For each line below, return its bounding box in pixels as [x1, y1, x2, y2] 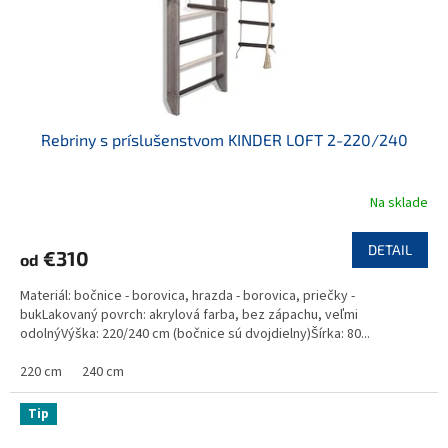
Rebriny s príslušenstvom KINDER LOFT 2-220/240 [40, 130, 408, 150]
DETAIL [368, 241, 412, 259]
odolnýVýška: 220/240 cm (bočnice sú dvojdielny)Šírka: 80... [20, 324, 370, 345]
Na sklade [370, 192, 428, 213]
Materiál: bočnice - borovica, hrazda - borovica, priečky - [20, 286, 355, 307]
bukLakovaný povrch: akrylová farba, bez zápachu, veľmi [20, 305, 358, 326]
